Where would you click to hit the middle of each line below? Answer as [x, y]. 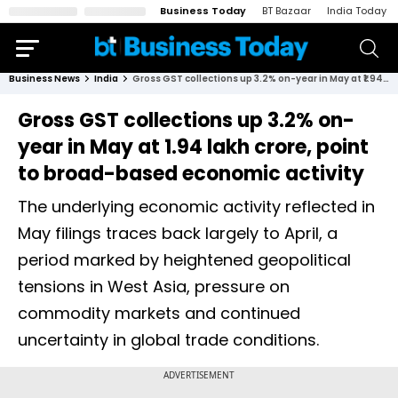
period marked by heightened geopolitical [184, 260]
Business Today [203, 11]
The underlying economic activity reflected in [196, 207]
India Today [357, 11]
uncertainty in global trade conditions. [168, 340]
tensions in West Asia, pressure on [154, 287]
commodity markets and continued [159, 313]
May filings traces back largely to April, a [178, 233]
